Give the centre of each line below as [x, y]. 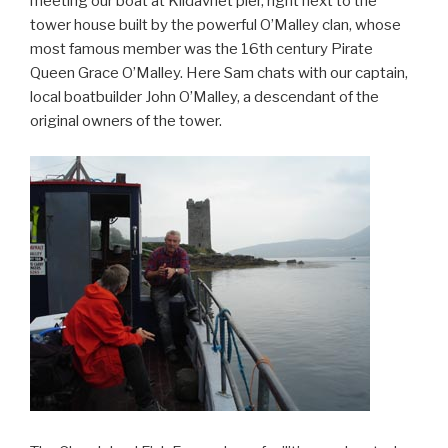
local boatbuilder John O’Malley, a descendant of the [204, 97]
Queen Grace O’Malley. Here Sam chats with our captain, [219, 73]
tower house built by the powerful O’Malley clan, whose [215, 25]
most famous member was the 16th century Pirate [201, 49]
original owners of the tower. [126, 121]
